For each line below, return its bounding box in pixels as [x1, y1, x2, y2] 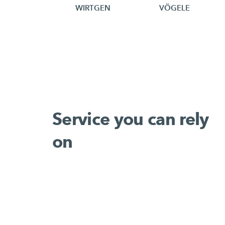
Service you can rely [52, 108, 209, 129]
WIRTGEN [75, 3, 110, 13]
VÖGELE [159, 3, 190, 13]
